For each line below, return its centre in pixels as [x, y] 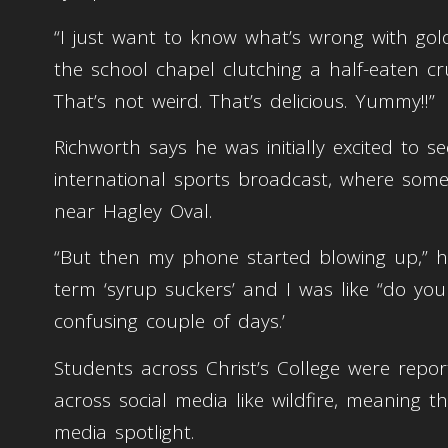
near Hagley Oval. [137, 211]
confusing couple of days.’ [169, 321]
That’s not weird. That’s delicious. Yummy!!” [244, 100]
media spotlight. [124, 431]
